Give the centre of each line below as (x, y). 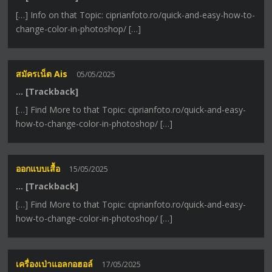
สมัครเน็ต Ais (42, 74)
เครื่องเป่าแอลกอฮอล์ (55, 263)
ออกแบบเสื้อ (38, 169)
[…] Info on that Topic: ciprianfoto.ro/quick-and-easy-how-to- (136, 15)
